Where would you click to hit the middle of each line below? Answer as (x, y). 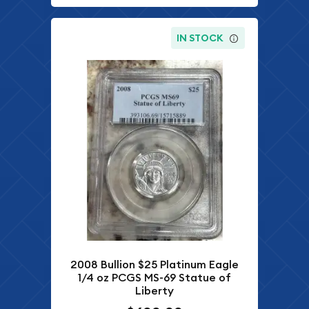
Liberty (154, 291)
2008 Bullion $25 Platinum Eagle (154, 265)
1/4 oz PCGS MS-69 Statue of (154, 278)
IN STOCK (200, 38)
